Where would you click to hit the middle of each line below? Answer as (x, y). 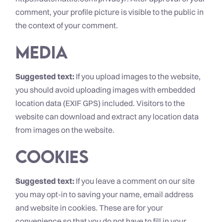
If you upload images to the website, (138, 77)
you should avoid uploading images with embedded (105, 90)
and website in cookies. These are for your (89, 208)
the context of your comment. (67, 26)
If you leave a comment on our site (135, 181)
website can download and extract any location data (107, 117)
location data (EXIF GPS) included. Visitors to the (100, 103)
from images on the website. (65, 130)
